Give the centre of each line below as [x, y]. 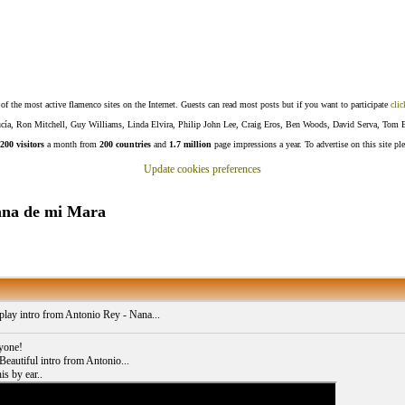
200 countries [125, 144]
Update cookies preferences [202, 169]
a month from [72, 144]
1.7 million [190, 144]
